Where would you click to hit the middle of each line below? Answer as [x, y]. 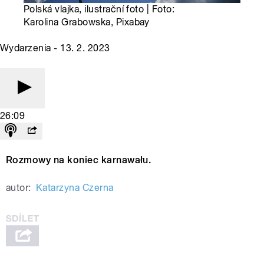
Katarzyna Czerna [75, 188]
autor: [19, 188]
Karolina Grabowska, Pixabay [87, 22]
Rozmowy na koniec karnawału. [79, 160]
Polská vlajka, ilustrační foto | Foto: [99, 9]
